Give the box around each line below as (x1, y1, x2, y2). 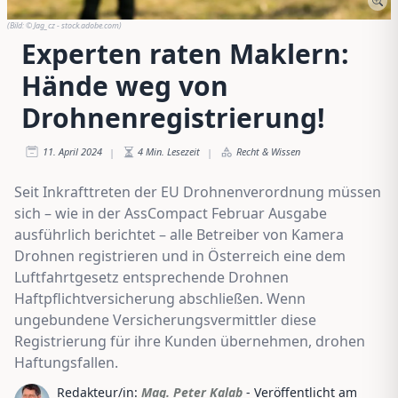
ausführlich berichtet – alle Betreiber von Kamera (14, 224, 344, 244)
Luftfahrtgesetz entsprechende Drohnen (14, 267, 289, 287)
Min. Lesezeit (146, 144, 200, 158)
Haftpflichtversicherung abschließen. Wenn (14, 288, 306, 308)
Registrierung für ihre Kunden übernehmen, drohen (14, 330, 365, 351)
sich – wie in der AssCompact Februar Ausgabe (14, 203, 327, 223)
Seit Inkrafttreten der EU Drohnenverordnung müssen (14, 181, 381, 202)
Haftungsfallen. (14, 352, 118, 372)
